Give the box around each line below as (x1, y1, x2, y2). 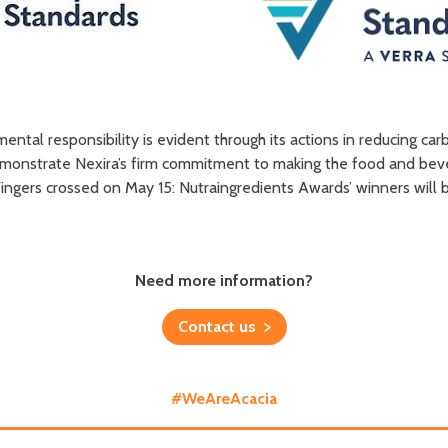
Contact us (177, 316, 256, 336)
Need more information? (135, 270, 313, 290)
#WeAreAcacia (171, 389, 277, 409)
